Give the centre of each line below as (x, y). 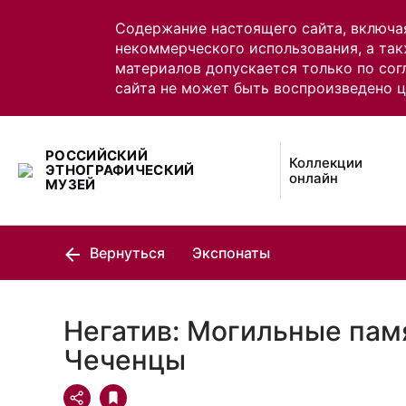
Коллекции (326, 163)
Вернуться (126, 253)
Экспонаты (231, 253)
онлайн (314, 178)
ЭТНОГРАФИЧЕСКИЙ (120, 170)
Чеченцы (125, 360)
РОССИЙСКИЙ (97, 155)
